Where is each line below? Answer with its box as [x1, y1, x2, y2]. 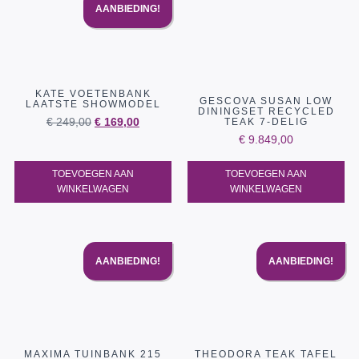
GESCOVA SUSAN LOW [200, 95, 333, 107]
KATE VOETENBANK [34, 88, 151, 100]
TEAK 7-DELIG [224, 116, 309, 128]
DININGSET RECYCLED [197, 106, 335, 118]
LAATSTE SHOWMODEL [25, 99, 161, 111]
